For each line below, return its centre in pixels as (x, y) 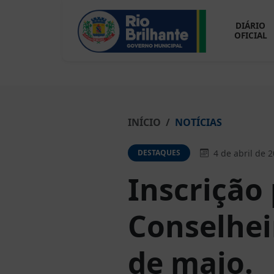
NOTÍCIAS (198, 122)
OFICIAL (250, 35)
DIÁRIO (251, 25)
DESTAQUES (159, 153)
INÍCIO (144, 122)
